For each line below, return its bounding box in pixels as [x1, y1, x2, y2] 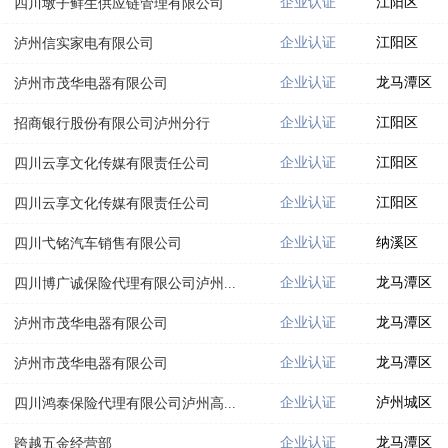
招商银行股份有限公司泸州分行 [14, 115, 210, 131]
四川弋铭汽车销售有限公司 [14, 235, 182, 251]
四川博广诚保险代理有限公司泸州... [14, 275, 236, 291]
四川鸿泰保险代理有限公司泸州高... [14, 395, 236, 411]
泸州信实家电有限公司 [14, 35, 154, 51]
